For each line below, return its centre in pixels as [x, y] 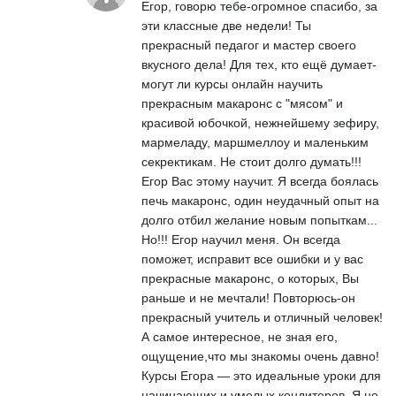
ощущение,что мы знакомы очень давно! [260, 356]
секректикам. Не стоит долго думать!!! [251, 161]
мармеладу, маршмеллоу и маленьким [255, 142]
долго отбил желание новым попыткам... [259, 220]
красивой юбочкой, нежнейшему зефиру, [260, 122]
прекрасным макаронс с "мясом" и [242, 103]
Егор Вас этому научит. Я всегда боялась [260, 181]
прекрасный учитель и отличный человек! [262, 317]
